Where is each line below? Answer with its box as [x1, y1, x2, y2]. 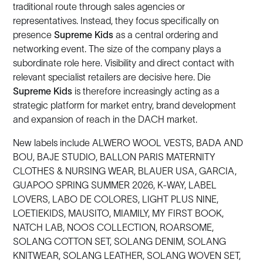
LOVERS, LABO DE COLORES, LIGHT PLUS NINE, [13, 194, 219, 204]
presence [13, 29, 55, 40]
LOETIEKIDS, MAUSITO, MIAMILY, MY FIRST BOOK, [13, 208, 224, 218]
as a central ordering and [113, 29, 218, 40]
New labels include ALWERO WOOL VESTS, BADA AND [13, 137, 244, 148]
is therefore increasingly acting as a [72, 86, 220, 96]
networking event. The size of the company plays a [13, 43, 222, 54]
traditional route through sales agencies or [13, 1, 186, 12]
